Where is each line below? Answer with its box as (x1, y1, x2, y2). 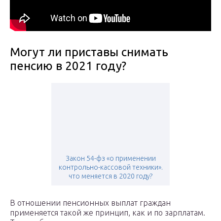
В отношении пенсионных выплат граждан (10, 198, 171, 208)
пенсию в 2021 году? (10, 59, 126, 73)
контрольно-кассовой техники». (58, 163, 163, 172)
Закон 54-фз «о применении (65, 154, 156, 163)
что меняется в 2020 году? (69, 172, 152, 181)
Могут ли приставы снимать (10, 45, 168, 59)
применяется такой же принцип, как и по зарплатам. (10, 208, 205, 218)
